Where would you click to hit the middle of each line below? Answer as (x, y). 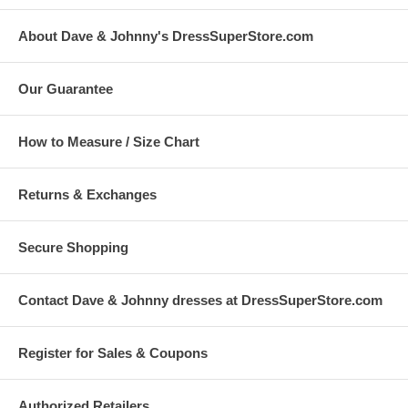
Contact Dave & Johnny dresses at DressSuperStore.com (200, 300)
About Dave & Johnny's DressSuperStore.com (166, 36)
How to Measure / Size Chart (109, 142)
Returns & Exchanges (87, 194)
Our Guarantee (66, 89)
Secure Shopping (73, 247)
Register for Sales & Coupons (113, 353)
